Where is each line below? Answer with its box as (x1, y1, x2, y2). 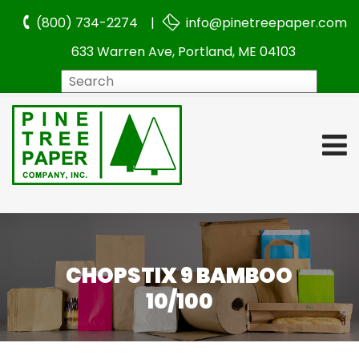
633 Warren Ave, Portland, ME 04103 (71, 42, 296, 61)
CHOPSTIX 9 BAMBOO (66, 261, 293, 291)
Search (183, 71, 228, 89)
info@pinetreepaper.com (182, 14, 347, 32)
